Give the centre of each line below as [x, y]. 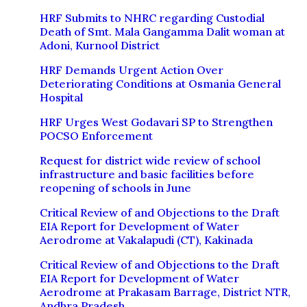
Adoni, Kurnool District [100, 45]
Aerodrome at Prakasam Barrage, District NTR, [165, 292]
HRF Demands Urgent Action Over [132, 70]
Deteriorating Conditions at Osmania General [160, 84]
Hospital [61, 97]
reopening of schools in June [115, 188]
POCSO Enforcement [96, 136]
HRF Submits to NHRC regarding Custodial [152, 18]
